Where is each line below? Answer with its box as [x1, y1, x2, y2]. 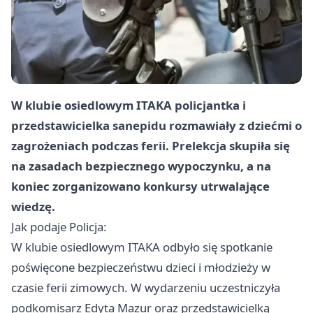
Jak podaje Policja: [11, 219, 107, 235]
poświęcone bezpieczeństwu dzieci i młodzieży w [11, 259, 270, 276]
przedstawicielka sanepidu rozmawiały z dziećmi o [11, 117, 302, 134]
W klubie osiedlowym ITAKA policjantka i [11, 97, 246, 114]
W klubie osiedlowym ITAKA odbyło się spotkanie [11, 239, 272, 256]
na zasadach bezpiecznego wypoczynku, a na [11, 158, 271, 175]
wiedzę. [11, 198, 55, 215]
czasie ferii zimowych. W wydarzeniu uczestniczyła [11, 279, 280, 296]
